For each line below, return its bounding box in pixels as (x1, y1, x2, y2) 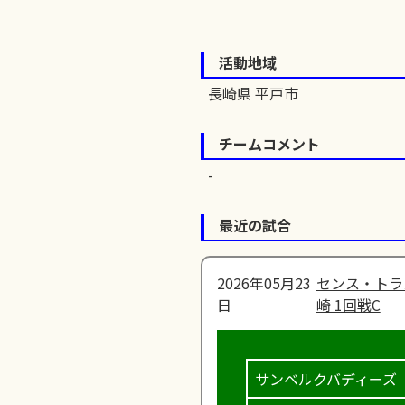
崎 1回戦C (316, 293, 381, 316)
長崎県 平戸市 (208, 81, 298, 104)
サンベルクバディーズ (255, 367, 397, 390)
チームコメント (219, 132, 320, 155)
